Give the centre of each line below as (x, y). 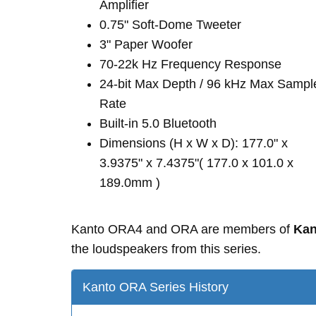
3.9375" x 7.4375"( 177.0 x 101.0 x (196, 163)
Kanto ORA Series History (156, 287)
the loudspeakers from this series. (166, 249)
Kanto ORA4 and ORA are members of (182, 229)
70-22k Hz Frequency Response (190, 64)
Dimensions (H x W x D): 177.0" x (194, 143)
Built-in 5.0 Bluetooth (158, 123)
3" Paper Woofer (146, 44)
